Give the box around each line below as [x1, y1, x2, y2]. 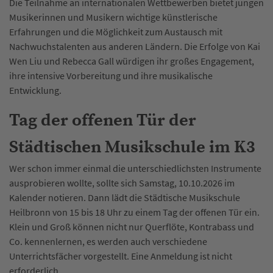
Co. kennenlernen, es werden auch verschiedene [9, 235, 207, 247]
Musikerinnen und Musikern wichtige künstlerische [9, 10, 218, 23]
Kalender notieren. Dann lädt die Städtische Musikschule [9, 191, 240, 204]
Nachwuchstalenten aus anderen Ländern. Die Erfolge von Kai [9, 40, 260, 52]
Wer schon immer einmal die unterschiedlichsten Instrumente [9, 161, 261, 174]
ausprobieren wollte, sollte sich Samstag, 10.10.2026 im [9, 176, 235, 189]
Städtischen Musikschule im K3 [9, 136, 255, 158]
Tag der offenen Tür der [9, 109, 196, 131]
